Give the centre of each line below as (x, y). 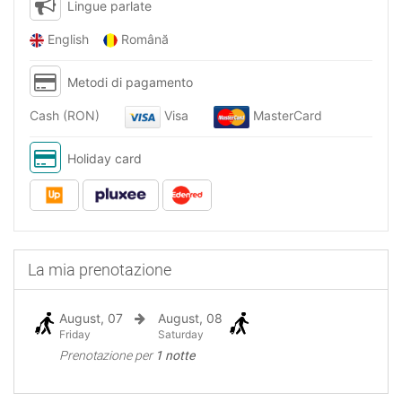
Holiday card (105, 158)
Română (149, 39)
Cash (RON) (77, 115)
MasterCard (296, 115)
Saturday (180, 334)
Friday (75, 334)
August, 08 (190, 318)
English (74, 39)
